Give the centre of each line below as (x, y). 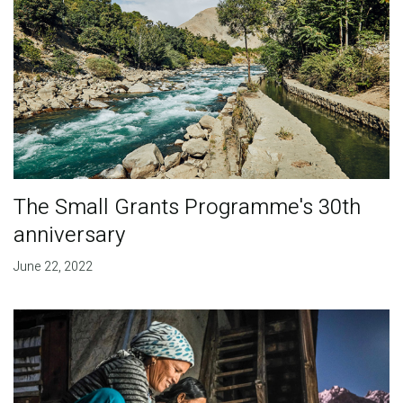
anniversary (69, 235)
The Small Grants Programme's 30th (187, 207)
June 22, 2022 (53, 266)
